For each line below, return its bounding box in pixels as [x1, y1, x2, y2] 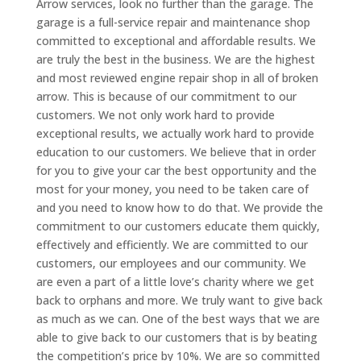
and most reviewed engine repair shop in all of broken [35, 69, 318, 85]
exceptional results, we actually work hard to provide [35, 125, 314, 141]
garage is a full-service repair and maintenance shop [35, 14, 310, 30]
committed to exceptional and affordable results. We [35, 32, 316, 48]
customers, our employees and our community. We [35, 255, 306, 271]
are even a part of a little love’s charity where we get [35, 273, 314, 289]
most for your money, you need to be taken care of [35, 180, 309, 197]
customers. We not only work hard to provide [35, 106, 275, 122]
